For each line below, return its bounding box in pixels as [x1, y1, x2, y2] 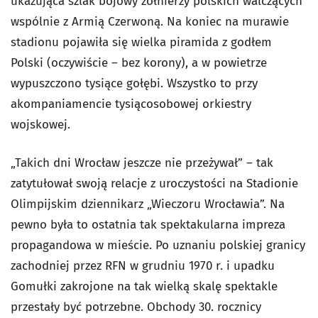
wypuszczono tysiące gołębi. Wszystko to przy [11, 75, 258, 91]
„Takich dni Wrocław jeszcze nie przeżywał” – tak [11, 155, 273, 170]
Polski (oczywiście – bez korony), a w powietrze [11, 55, 267, 70]
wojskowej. [11, 116, 70, 132]
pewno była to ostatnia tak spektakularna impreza [11, 216, 285, 232]
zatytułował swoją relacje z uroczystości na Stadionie [11, 175, 298, 191]
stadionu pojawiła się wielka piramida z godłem [11, 34, 272, 50]
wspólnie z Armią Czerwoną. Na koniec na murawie [11, 13, 289, 29]
